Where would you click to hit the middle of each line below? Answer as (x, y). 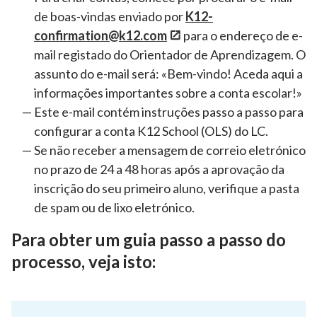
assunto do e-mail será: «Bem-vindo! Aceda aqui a (168, 74)
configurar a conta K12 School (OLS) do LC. (151, 131)
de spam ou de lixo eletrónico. (115, 208)
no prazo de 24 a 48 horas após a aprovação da (159, 169)
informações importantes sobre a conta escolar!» (168, 93)
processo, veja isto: (83, 262)
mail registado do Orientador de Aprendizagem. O (170, 55)
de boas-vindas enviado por (110, 17)
